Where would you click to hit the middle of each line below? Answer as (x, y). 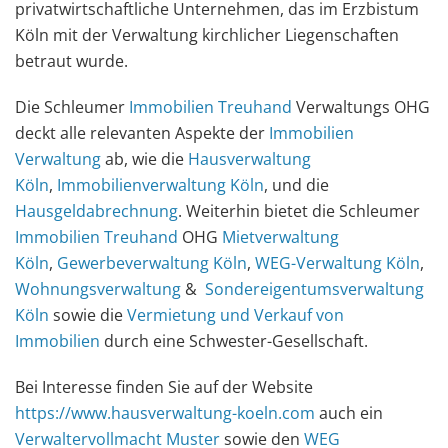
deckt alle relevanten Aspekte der (142, 133)
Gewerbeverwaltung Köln (152, 263)
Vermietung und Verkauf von (235, 315)
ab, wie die (144, 159)
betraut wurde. (71, 61)
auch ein (349, 413)
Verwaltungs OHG (361, 107)
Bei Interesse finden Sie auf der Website (164, 387)
